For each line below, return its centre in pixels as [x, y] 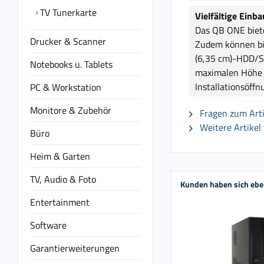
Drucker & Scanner [68, 41]
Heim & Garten [60, 156]
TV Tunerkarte [67, 12]
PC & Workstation [66, 87]
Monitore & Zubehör [71, 110]
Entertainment [60, 202]
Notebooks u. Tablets [71, 64]
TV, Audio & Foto [63, 179]
